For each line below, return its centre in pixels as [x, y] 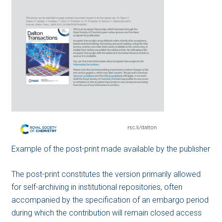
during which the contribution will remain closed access [106, 213]
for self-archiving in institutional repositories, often [97, 187]
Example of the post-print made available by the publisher [111, 149]
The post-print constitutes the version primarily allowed [106, 174]
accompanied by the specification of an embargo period [110, 200]
